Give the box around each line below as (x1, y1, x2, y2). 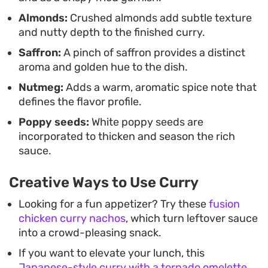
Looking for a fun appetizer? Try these (19, 197, 209, 211)
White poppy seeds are (89, 115, 203, 129)
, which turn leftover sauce (126, 211, 258, 225)
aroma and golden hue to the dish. (19, 60, 188, 74)
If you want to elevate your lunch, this (19, 246, 205, 260)
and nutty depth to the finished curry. (19, 25, 205, 39)
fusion (209, 197, 240, 211)
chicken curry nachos (19, 211, 126, 225)
